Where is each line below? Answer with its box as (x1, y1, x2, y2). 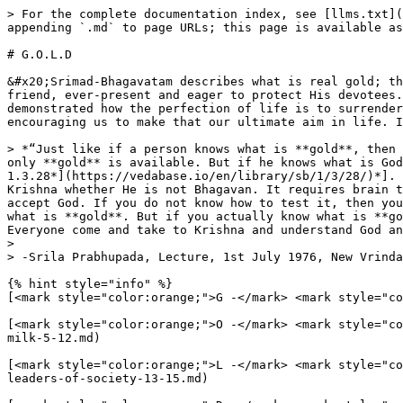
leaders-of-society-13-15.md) (7, 372, 209, 385)
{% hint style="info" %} (7, 277, 173, 291)
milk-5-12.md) (7, 331, 101, 345)
